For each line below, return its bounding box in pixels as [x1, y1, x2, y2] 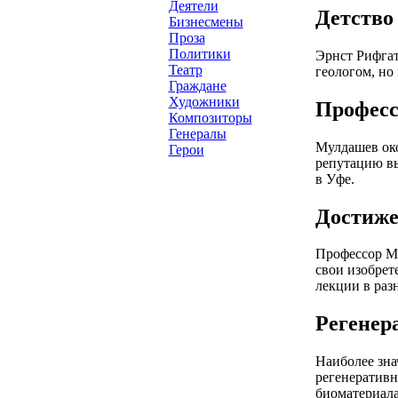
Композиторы [168, 110, 252, 125]
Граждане [168, 78, 227, 93]
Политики [168, 46, 231, 61]
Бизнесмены [168, 14, 243, 29]
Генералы [168, 126, 227, 141]
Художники [168, 94, 240, 109]
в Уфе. [314, 171, 354, 187]
